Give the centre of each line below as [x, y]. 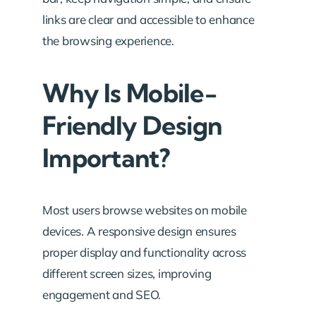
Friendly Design [132, 125]
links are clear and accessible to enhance [148, 19]
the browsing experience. [108, 41]
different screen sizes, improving [127, 273]
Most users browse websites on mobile [145, 210]
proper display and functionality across [145, 252]
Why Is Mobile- [129, 93]
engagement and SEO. [102, 294]
